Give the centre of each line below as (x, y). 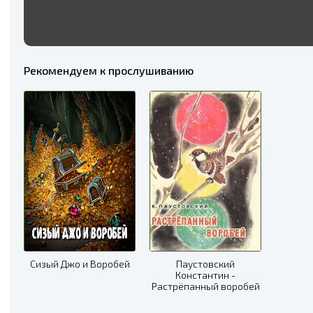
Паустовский (205, 264)
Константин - (205, 275)
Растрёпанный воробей (205, 286)
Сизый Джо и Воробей (80, 264)
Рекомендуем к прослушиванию (109, 70)
